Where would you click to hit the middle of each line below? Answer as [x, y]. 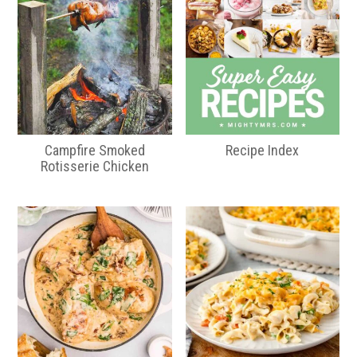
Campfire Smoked [94, 150]
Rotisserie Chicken [94, 166]
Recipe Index [263, 150]
